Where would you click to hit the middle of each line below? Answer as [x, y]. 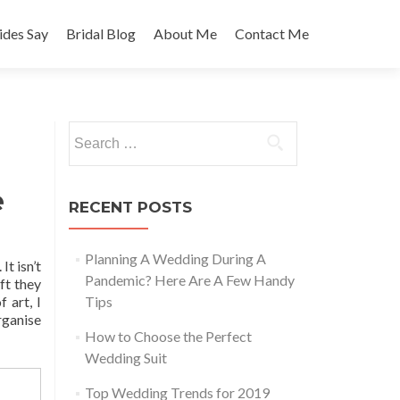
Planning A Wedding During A [175, 258]
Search [88, 131]
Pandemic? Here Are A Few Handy [189, 280]
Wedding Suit [125, 358]
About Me [185, 33]
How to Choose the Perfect [168, 336]
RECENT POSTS [130, 207]
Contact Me [272, 33]
